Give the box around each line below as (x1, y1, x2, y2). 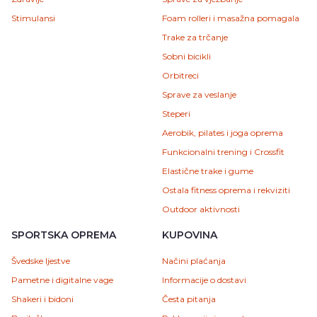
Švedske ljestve (11, 255, 70, 266)
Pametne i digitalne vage (11, 274, 113, 285)
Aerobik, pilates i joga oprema (162, 127, 283, 138)
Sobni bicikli (162, 50, 211, 62)
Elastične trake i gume (162, 165, 253, 176)
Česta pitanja (162, 293, 216, 304)
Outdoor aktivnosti (162, 203, 240, 214)
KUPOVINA (162, 228, 217, 241)
